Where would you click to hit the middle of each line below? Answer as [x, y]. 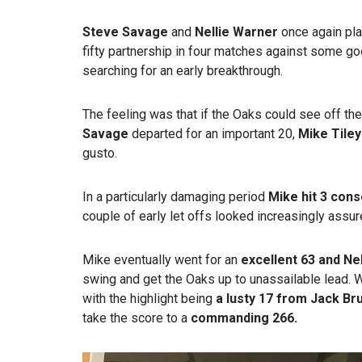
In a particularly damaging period [175, 197]
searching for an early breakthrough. [183, 71]
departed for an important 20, [213, 134]
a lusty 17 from [261, 299]
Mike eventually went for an [162, 260]
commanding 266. [244, 318]
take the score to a [137, 318]
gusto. [100, 154]
